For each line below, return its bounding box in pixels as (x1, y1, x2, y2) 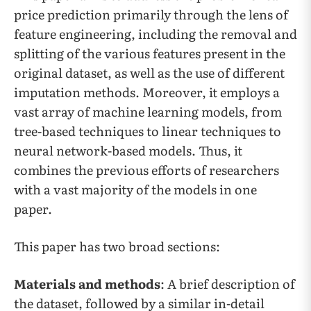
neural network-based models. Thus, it (14, 141, 242, 160)
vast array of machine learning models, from (14, 102, 282, 121)
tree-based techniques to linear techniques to (14, 121, 281, 140)
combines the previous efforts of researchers (14, 160, 279, 179)
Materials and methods (14, 274, 160, 293)
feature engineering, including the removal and (14, 24, 297, 43)
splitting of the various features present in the (14, 44, 285, 62)
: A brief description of (160, 274, 295, 293)
